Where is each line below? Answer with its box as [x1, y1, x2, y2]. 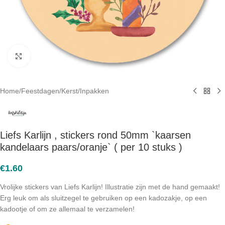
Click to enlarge [30, 52, 79, 60]
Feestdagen [21, 87, 59, 95]
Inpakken [80, 87, 109, 95]
